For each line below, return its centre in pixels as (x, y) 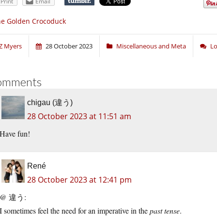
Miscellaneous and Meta (151, 46)
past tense (165, 211)
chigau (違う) (50, 103)
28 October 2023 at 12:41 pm (79, 180)
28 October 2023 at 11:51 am (79, 116)
